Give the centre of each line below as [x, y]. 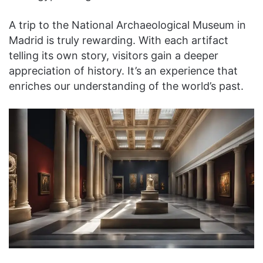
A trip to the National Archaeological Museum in [127, 25]
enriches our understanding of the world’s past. [126, 86]
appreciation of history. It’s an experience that [123, 70]
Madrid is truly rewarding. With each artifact [119, 40]
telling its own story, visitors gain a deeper [114, 55]
